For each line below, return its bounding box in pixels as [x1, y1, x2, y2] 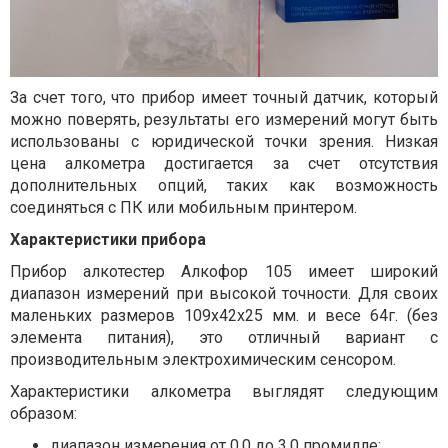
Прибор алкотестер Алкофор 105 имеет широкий [10, 261, 438, 281]
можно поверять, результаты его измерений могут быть [10, 109, 438, 129]
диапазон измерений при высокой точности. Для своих [10, 283, 438, 303]
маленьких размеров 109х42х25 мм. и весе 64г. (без [10, 305, 438, 325]
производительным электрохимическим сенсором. [10, 349, 396, 369]
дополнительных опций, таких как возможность [10, 175, 438, 195]
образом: [10, 403, 77, 423]
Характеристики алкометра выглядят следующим [10, 381, 438, 401]
